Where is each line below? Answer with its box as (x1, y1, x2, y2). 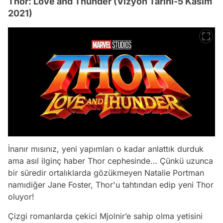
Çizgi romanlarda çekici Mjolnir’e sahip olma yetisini (8, 211, 203, 222)
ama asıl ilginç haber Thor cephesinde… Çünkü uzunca (8, 156, 213, 166)
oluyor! (8, 192, 37, 202)
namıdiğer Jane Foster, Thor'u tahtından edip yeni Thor (8, 180, 214, 190)
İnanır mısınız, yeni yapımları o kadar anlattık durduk (8, 144, 204, 154)
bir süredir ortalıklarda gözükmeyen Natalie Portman (8, 168, 204, 178)
